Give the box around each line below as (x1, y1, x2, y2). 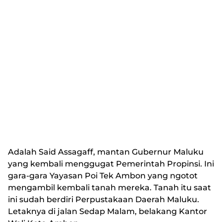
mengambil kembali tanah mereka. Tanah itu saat (8, 183, 211, 193)
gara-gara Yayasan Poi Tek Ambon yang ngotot (8, 171, 198, 181)
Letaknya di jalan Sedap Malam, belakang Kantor (8, 207, 207, 217)
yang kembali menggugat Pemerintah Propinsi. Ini (8, 159, 214, 169)
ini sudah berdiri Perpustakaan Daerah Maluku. (8, 195, 199, 205)
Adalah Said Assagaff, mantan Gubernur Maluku (8, 147, 204, 157)
